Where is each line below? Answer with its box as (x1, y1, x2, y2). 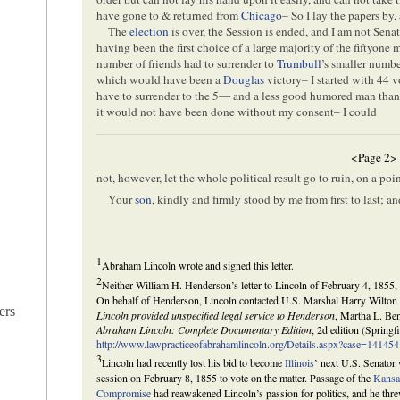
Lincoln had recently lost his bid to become (102, 355, 286, 371)
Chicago (241, 7, 283, 24)
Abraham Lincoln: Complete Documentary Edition (96, 322, 312, 337)
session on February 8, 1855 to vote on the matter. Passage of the (96, 371, 374, 386)
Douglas (223, 71, 265, 88)
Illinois (285, 355, 315, 371)
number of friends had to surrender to (96, 55, 278, 72)
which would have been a (96, 71, 224, 88)
